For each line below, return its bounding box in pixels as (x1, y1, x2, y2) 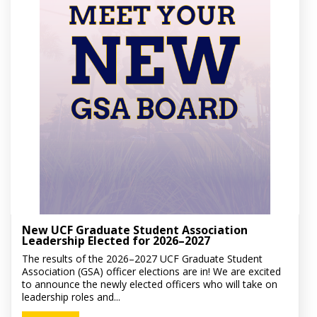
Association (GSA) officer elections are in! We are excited (22, 265, 282, 279)
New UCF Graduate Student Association (22, 221, 248, 238)
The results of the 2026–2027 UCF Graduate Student (22, 252, 263, 266)
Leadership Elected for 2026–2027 (22, 232, 211, 248)
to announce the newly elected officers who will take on (22, 277, 278, 292)
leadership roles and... (22, 290, 121, 304)
